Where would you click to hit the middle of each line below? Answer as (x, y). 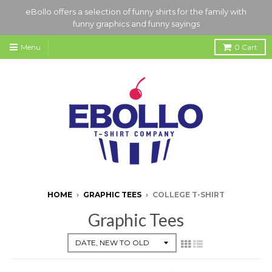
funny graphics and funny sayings (136, 24)
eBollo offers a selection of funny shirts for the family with (136, 12)
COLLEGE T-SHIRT (189, 195)
